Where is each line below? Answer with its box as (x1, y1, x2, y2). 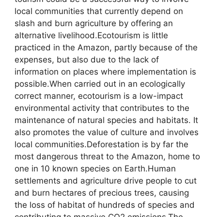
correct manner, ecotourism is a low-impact (15, 91, 183, 101)
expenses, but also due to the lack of (15, 55, 159, 65)
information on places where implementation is (15, 67, 196, 77)
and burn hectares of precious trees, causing (15, 188, 189, 198)
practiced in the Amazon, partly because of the (15, 43, 198, 53)
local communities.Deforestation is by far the (15, 139, 188, 150)
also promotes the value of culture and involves (15, 127, 199, 138)
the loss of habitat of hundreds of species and (15, 200, 195, 210)
